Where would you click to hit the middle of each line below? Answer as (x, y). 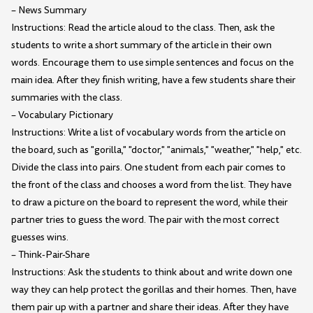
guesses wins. (40, 237)
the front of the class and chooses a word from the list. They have (151, 184)
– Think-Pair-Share (50, 254)
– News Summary (49, 10)
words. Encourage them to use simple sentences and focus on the (152, 62)
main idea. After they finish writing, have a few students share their (153, 80)
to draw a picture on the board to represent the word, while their (150, 202)
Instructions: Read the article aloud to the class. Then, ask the (143, 27)
